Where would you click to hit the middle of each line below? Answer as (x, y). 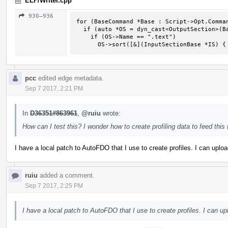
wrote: (111, 113)
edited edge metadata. (70, 78)
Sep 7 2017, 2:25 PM (54, 186)
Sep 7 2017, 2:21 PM (54, 88)
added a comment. (66, 175)
